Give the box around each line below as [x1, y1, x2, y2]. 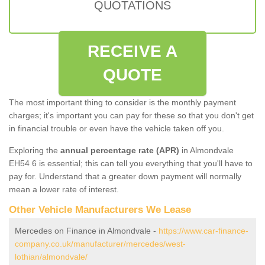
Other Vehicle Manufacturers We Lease [9, 203, 191, 215]
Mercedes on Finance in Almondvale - [15, 225, 159, 235]
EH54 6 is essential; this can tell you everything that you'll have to [9, 158, 253, 168]
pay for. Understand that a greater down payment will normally [9, 171, 241, 181]
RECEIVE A [88, 41, 177, 60]
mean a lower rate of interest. [9, 184, 119, 194]
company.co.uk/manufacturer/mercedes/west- [15, 238, 186, 248]
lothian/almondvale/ [15, 251, 88, 261]
